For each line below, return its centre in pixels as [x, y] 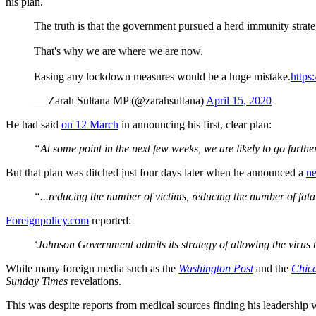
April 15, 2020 [239, 100]
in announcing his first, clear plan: [195, 124]
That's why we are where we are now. [119, 51]
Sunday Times [37, 281]
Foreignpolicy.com [47, 220]
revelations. [95, 281]
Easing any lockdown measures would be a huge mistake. [162, 76]
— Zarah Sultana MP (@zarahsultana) [120, 100]
